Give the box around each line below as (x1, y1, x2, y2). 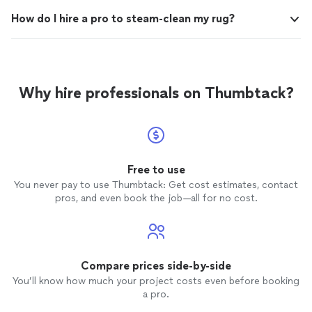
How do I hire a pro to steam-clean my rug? (11, 12, 235, 25)
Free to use (127, 163, 185, 176)
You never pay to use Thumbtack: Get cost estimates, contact (14, 179, 298, 191)
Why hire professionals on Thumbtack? (18, 84, 294, 102)
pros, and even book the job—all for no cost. (54, 192, 258, 204)
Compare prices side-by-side (81, 259, 231, 272)
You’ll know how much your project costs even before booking (13, 275, 299, 287)
